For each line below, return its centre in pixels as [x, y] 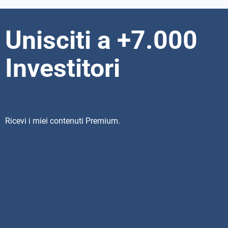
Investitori [63, 68]
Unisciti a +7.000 [101, 40]
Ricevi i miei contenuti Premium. [63, 121]
